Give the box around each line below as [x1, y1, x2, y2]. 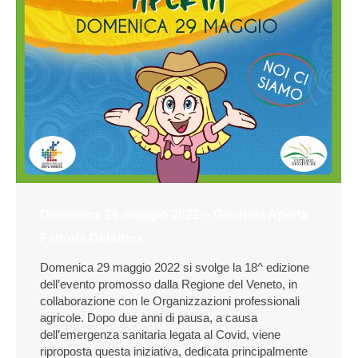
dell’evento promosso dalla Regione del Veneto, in [40, 277, 297, 291]
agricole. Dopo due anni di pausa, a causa [40, 311, 257, 324]
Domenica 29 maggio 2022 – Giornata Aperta [40, 208, 308, 221]
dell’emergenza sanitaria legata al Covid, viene [40, 328, 280, 341]
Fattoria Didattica [40, 232, 143, 245]
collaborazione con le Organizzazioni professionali [40, 294, 300, 308]
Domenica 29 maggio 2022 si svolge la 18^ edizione [40, 261, 309, 274]
